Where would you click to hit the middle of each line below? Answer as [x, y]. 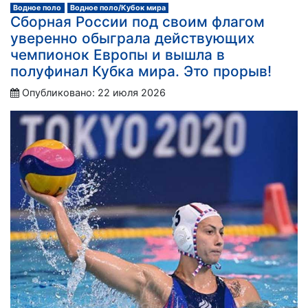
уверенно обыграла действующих [132, 38]
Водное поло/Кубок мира [118, 8]
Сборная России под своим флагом [137, 21]
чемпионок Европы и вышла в [118, 54]
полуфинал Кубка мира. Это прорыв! [141, 71]
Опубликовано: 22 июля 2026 [94, 92]
